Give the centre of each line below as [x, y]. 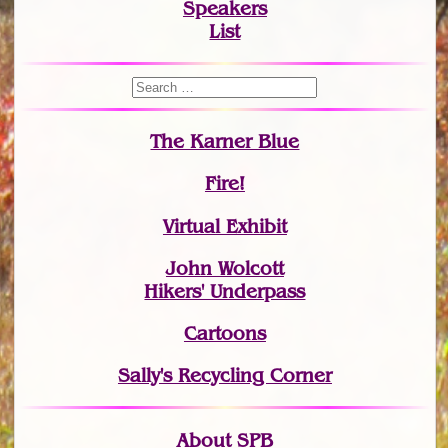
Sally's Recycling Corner [224, 376]
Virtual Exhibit [224, 226]
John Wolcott [224, 268]
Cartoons [224, 333]
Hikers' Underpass [225, 291]
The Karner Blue [225, 142]
